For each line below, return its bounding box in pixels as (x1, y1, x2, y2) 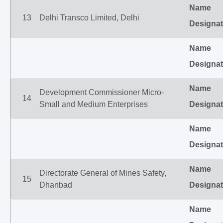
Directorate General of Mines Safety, (39, 169, 166, 177)
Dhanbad (39, 181, 72, 189)
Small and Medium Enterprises (39, 100, 148, 109)
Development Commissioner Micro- (39, 88, 164, 97)
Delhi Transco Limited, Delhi (39, 13, 139, 22)
